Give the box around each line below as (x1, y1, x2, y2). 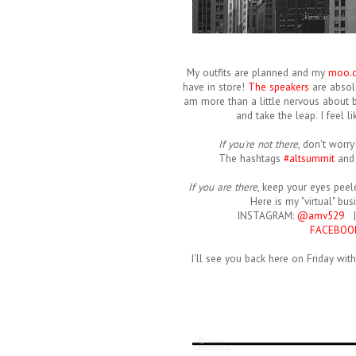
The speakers (248, 80, 309, 95)
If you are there (188, 180, 257, 195)
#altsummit (283, 152, 335, 166)
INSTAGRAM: (236, 209, 297, 223)
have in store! (183, 80, 248, 95)
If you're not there (218, 137, 298, 152)
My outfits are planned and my (187, 66, 328, 80)
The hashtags (218, 152, 284, 166)
